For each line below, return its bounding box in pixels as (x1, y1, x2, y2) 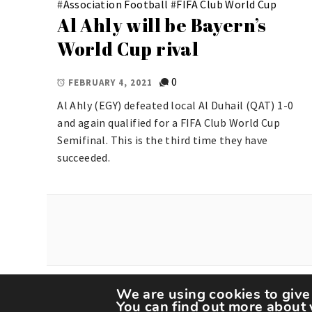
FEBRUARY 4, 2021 (68, 76, 153, 88)
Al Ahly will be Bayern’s (57, 13, 267, 38)
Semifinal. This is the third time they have (57, 133, 268, 148)
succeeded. (57, 150, 111, 165)
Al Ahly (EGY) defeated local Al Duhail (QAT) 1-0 (57, 98, 294, 113)
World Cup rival (57, 36, 199, 62)
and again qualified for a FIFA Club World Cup (57, 116, 281, 130)
